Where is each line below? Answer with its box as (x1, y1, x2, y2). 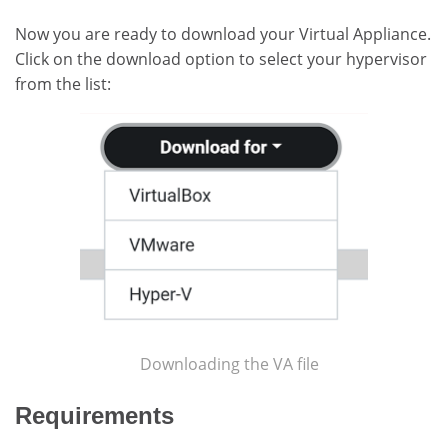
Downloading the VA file (139, 353, 319, 376)
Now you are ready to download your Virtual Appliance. (15, 22, 431, 45)
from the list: (15, 72, 111, 95)
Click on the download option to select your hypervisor (15, 47, 427, 70)
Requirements (15, 401, 174, 429)
